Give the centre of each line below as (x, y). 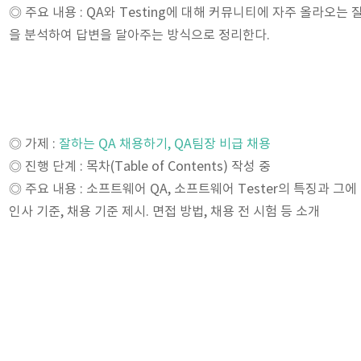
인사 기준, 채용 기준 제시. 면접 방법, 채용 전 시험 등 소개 (164, 212)
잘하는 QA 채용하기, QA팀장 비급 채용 (165, 144)
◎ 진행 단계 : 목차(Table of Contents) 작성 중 (140, 167)
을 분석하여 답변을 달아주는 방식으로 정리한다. (139, 35)
